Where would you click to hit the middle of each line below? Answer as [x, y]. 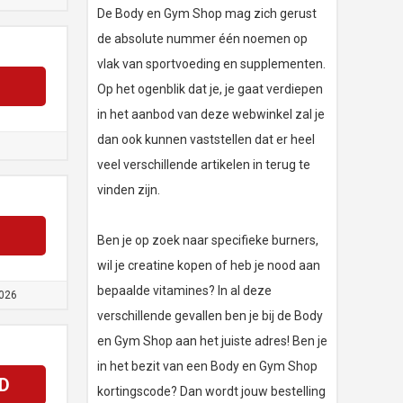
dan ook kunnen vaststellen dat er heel [206, 140]
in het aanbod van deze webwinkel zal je [211, 115]
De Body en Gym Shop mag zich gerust [207, 14]
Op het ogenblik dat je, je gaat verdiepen [210, 90]
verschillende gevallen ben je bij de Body [210, 316]
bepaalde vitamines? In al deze [184, 291]
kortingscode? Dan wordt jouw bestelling [211, 392]
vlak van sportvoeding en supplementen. [211, 64]
